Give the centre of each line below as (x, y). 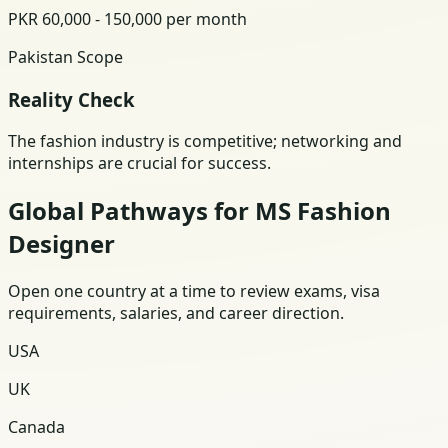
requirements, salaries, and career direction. (176, 313)
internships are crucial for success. (139, 163)
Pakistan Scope (65, 56)
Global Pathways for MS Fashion (199, 211)
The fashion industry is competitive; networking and (205, 141)
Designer (61, 244)
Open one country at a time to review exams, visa (194, 291)
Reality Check (71, 99)
